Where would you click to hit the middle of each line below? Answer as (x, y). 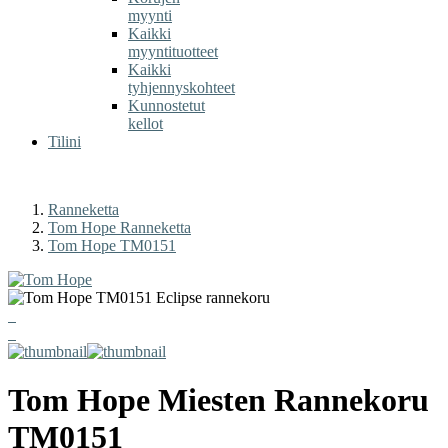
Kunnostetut (166, 105)
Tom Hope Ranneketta (119, 227)
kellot (145, 123)
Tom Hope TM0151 (112, 245)
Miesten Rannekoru (289, 400)
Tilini (64, 141)
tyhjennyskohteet (181, 87)
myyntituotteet (173, 51)
